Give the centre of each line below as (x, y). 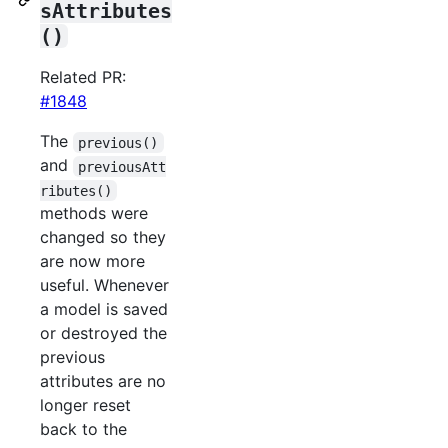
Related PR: (83, 77)
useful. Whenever (104, 285)
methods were (94, 213)
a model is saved (104, 309)
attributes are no (103, 381)
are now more (92, 261)
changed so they (103, 237)
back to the (83, 429)
